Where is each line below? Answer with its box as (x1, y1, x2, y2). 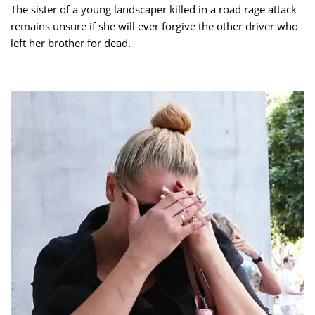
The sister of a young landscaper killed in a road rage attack (11, 2, 297, 17)
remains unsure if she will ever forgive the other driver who (11, 19, 298, 34)
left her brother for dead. (11, 36, 131, 51)
